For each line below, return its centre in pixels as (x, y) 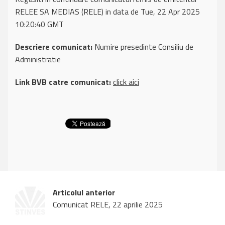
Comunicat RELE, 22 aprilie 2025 (108, 205)
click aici (126, 82)
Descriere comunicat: (54, 47)
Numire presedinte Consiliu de (143, 47)
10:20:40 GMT (39, 24)
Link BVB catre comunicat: (63, 82)
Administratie (38, 60)
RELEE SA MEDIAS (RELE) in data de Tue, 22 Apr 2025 (107, 12)
